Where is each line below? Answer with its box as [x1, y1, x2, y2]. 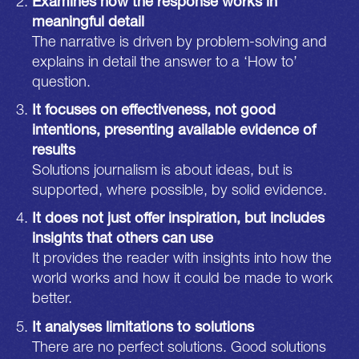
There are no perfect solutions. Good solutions [32, 337, 327, 355]
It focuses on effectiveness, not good [32, 100, 276, 119]
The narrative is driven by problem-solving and [32, 32, 328, 50]
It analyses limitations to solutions [32, 317, 255, 335]
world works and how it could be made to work [32, 268, 333, 287]
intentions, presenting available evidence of [32, 120, 317, 139]
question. [32, 72, 91, 91]
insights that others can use [32, 228, 214, 247]
